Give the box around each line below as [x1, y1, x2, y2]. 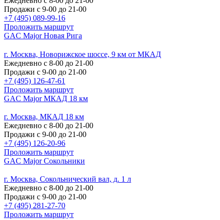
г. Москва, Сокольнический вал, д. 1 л [4, 174, 131, 183]
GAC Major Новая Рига [4, 31, 82, 40]
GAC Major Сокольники [4, 156, 85, 165]
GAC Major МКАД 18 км [4, 94, 88, 103]
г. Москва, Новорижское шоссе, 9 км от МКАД [4, 50, 161, 58]
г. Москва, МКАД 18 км [4, 112, 84, 121]
